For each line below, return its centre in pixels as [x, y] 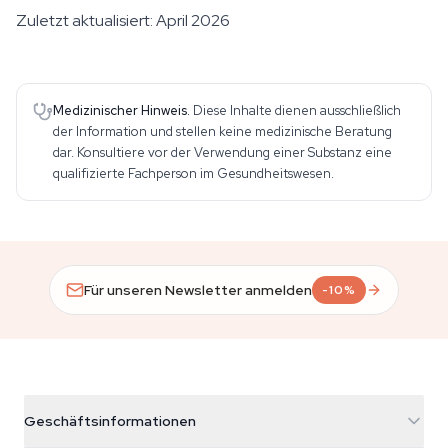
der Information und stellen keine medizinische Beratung [222, 131]
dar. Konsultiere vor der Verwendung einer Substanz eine [222, 152]
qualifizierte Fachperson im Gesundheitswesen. [193, 173]
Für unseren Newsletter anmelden [198, 289]
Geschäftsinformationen [110, 421]
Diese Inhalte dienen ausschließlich [297, 110]
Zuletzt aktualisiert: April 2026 [123, 20]
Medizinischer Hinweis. [121, 110]
